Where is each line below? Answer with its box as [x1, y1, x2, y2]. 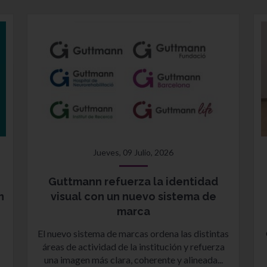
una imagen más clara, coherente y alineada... [44, 254, 223, 265]
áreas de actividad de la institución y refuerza [42, 241, 225, 252]
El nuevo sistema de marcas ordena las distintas [38, 228, 229, 239]
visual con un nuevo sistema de [50, 190, 216, 203]
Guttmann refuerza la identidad [48, 175, 219, 188]
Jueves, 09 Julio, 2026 [93, 147, 174, 157]
